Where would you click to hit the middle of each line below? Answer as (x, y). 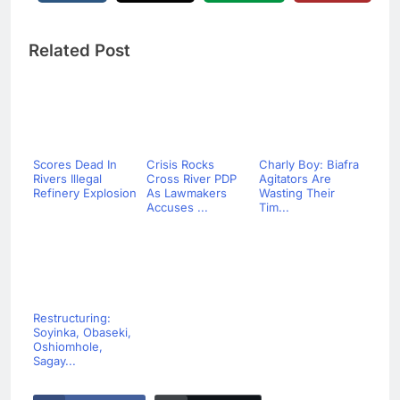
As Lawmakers (186, 193)
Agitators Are (295, 179)
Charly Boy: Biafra (309, 165)
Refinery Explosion (85, 193)
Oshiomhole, (68, 347)
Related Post (79, 51)
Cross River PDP (191, 179)
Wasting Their (297, 193)
